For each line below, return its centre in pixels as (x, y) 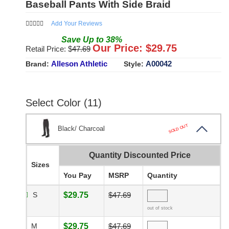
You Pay (77, 176)
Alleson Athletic (79, 64)
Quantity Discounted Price (140, 155)
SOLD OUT (178, 129)
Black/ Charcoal (81, 129)
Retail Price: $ (49, 49)
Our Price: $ (122, 48)
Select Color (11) (64, 103)
